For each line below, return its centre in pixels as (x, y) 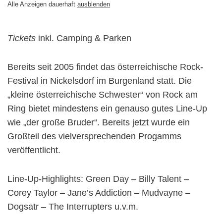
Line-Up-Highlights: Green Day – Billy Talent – (98, 179)
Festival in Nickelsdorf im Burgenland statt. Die (100, 81)
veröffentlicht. (34, 150)
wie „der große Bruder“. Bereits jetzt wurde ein (99, 122)
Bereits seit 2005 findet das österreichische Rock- (105, 67)
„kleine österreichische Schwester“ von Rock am (103, 94)
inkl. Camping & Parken (83, 38)
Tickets (22, 38)
